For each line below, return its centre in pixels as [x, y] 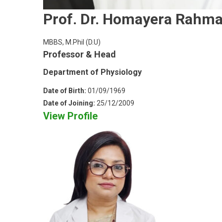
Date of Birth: [65, 90]
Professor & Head [80, 54]
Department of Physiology [92, 72]
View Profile [70, 116]
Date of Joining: [70, 103]
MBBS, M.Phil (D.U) [72, 42]
